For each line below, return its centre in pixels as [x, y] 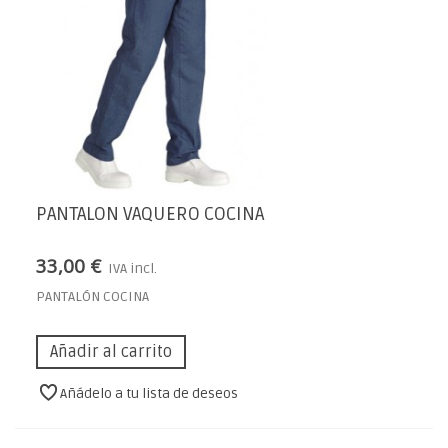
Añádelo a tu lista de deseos [149, 394]
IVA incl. [132, 268]
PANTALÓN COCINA [92, 296]
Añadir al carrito [111, 351]
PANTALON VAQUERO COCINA [150, 215]
